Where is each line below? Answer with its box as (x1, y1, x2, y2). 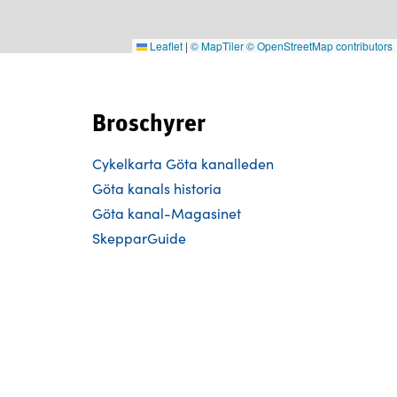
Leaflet (147, 38, 183, 53)
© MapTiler (191, 38, 244, 53)
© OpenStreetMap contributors (246, 38, 393, 53)
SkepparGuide (92, 229, 186, 247)
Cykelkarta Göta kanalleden (92, 154, 274, 173)
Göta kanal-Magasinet (92, 204, 241, 222)
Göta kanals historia (92, 179, 222, 198)
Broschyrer (92, 113, 206, 137)
